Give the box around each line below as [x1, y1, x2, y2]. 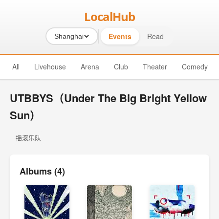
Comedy [182, 62, 208, 71]
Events [109, 31, 131, 41]
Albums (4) [20, 165, 65, 177]
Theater [143, 62, 167, 71]
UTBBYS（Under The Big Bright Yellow [10, 90, 207, 106]
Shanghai [54, 32, 84, 40]
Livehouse [34, 62, 66, 71]
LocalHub [84, 8, 135, 24]
